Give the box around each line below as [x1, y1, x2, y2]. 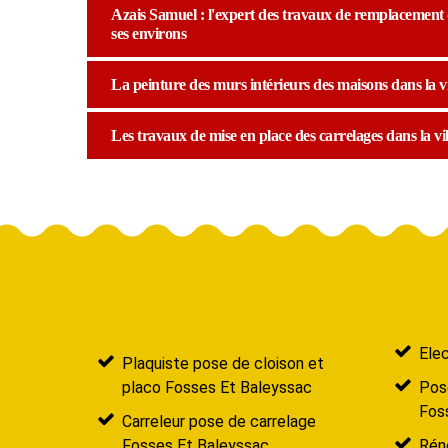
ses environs [111, 24, 186, 42]
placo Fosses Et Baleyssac [122, 377, 312, 397]
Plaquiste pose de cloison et [122, 353, 324, 373]
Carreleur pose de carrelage [122, 411, 316, 431]
